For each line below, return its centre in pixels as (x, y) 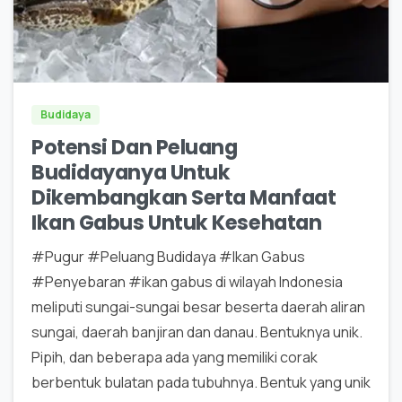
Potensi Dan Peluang (135, 147)
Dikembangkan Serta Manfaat (184, 197)
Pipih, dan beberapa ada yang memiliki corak (175, 357)
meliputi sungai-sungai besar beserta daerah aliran (198, 306)
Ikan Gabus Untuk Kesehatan (177, 222)
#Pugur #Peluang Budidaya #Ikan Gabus (168, 256)
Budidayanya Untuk (131, 172)
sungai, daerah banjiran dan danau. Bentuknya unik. (197, 332)
